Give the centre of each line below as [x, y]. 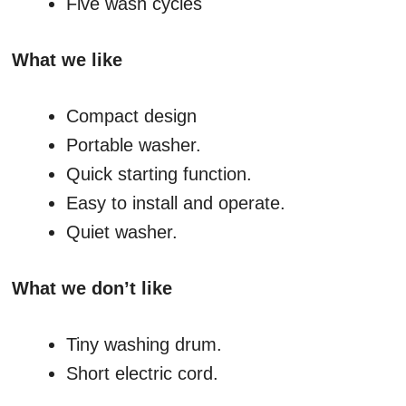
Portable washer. [134, 145]
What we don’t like [92, 289]
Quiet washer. [122, 232]
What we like [67, 60]
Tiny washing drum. [144, 345]
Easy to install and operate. [176, 203]
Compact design [131, 116]
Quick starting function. [159, 174]
